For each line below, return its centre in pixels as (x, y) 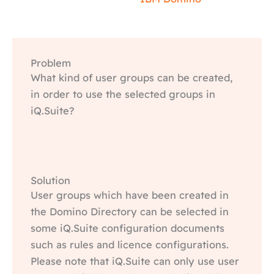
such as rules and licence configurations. (130, 244)
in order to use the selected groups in (123, 94)
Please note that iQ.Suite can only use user (135, 261)
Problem (51, 63)
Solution (50, 180)
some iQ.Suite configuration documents (128, 228)
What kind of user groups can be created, (131, 78)
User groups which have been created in (130, 195)
